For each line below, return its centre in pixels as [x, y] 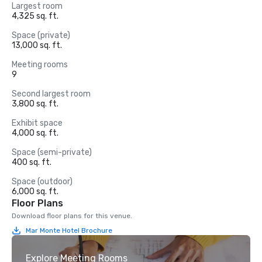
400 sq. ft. [32, 162]
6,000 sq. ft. [35, 192]
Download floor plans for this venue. [72, 216]
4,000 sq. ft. [35, 133]
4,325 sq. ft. [35, 16]
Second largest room [51, 94]
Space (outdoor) [42, 182]
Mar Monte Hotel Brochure [69, 230]
